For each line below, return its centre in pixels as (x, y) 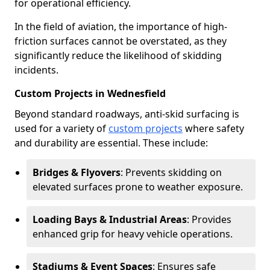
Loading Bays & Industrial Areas (110, 219)
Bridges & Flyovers (77, 172)
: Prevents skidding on (171, 172)
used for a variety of (61, 128)
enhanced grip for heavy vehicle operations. (133, 234)
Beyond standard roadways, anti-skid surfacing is (127, 114)
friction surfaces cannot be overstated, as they (121, 41)
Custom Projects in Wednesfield (90, 93)
